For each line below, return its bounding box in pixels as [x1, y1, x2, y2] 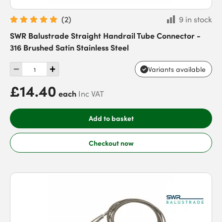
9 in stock [179, 14, 212, 25]
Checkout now [88, 137, 134, 148]
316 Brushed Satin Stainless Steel [10, 42, 129, 53]
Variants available [148, 64, 206, 74]
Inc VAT [78, 88, 104, 99]
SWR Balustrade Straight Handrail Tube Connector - [10, 30, 201, 41]
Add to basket [88, 113, 134, 123]
